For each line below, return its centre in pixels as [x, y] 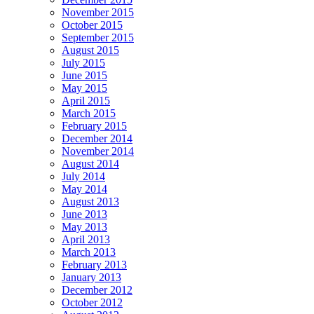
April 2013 [86, 239]
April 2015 [86, 100]
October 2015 [92, 25]
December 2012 [97, 289]
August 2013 [90, 201]
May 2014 [84, 189]
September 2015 [98, 37]
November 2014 [98, 151]
